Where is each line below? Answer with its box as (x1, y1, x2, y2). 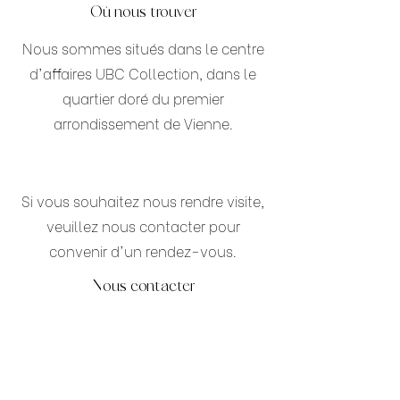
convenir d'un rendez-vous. (49, 240, 237, 261)
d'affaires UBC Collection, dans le (29, 62, 256, 83)
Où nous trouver (89, 2, 196, 23)
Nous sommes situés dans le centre (21, 37, 264, 58)
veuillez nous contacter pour (46, 215, 240, 236)
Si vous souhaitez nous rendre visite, (21, 190, 264, 211)
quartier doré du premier (62, 87, 224, 108)
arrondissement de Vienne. (53, 112, 233, 133)
